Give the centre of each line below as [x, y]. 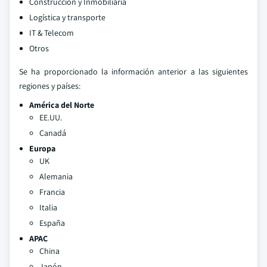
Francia [52, 192]
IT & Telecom [52, 33]
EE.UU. [51, 117]
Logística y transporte [67, 17]
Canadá [53, 133]
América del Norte [62, 105]
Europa [42, 148]
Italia [48, 207]
